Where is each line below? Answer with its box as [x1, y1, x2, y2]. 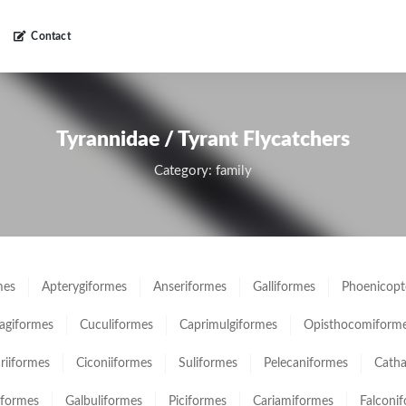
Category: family [154, 164, 252, 178]
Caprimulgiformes [179, 319, 277, 332]
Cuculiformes [80, 319, 153, 332]
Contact [31, 31, 71, 42]
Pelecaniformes [264, 357, 348, 370]
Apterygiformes [42, 281, 127, 294]
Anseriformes [153, 281, 227, 294]
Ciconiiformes [76, 357, 152, 370]
